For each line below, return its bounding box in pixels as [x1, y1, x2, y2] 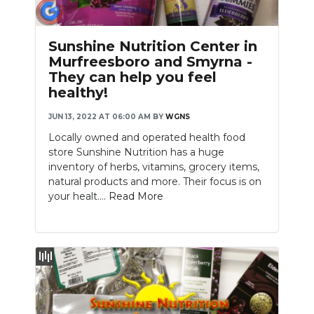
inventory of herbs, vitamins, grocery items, [48, 160, 259, 173]
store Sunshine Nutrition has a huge [48, 145, 224, 158]
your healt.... [48, 189, 109, 203]
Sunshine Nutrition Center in [48, 37, 257, 55]
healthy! [48, 83, 108, 101]
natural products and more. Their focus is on [48, 175, 261, 188]
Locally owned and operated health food [48, 130, 245, 144]
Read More [109, 189, 163, 203]
